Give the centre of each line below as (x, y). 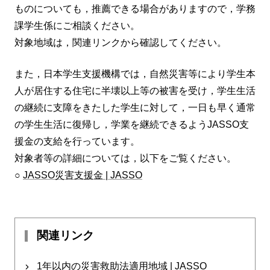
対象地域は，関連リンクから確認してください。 (121, 43)
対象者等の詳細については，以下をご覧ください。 (125, 159)
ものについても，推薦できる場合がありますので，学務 (135, 9)
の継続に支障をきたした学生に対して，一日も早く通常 (135, 108)
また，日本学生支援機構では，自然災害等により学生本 (135, 74)
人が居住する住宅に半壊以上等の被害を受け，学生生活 (135, 91)
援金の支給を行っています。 (77, 142)
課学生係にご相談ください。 (77, 26)
